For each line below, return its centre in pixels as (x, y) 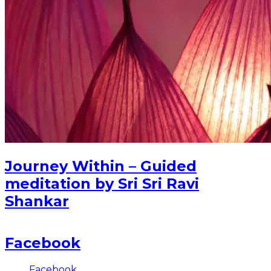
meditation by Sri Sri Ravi (102, 183)
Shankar (37, 201)
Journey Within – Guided (101, 166)
